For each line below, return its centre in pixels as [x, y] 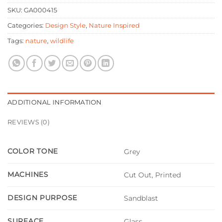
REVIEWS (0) [28, 122]
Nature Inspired [114, 25]
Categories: [26, 25]
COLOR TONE [33, 151]
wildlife [62, 41]
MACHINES [28, 174]
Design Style [65, 25]
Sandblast [141, 198]
